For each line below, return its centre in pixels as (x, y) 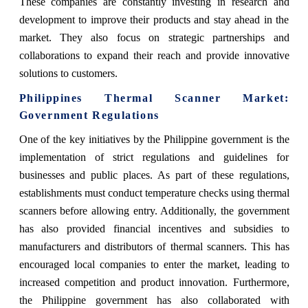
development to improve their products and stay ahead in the (154, 19)
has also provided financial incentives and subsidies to (154, 228)
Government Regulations (89, 115)
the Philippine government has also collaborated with (154, 300)
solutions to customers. (68, 73)
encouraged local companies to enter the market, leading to (154, 264)
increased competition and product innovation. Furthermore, (154, 282)
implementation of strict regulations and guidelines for (154, 157)
